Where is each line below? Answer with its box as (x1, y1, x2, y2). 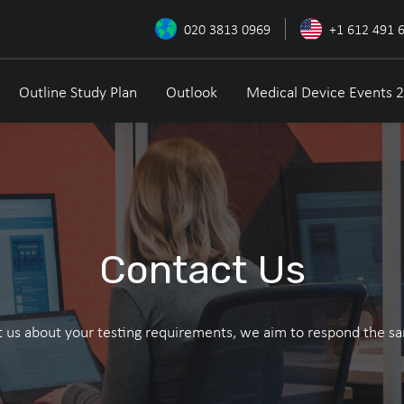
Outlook (166, 82, 217, 102)
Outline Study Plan (19, 82, 137, 102)
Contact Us (98, 245, 306, 293)
